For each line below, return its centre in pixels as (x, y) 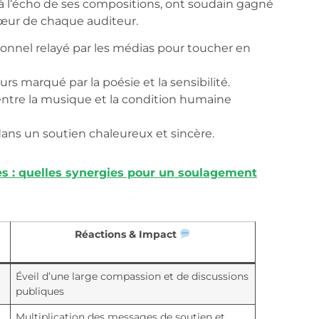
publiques (40, 292)
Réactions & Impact (127, 235)
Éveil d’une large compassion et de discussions (132, 277)
